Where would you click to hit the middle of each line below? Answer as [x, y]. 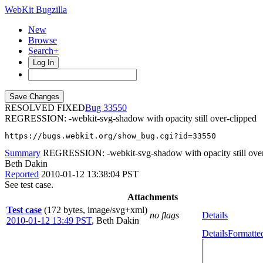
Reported [22, 174]
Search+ [43, 51]
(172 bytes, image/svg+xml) [96, 210]
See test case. [29, 185]
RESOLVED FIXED [45, 108]
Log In [43, 63]
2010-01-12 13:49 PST [49, 220]
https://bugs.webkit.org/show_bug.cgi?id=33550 [110, 136]
